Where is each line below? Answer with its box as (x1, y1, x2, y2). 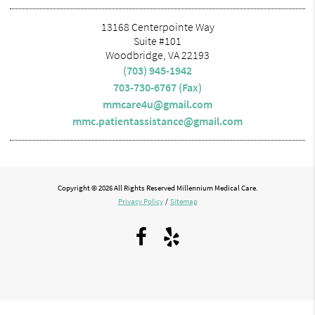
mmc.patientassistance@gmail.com (72, 113, 243, 128)
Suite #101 (134, 33, 181, 48)
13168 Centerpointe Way (101, 19, 214, 34)
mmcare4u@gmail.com (103, 96, 212, 111)
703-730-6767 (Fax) (113, 79, 202, 94)
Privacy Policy (117, 196, 163, 207)
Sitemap (169, 196, 198, 207)
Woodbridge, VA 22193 (105, 47, 210, 62)
